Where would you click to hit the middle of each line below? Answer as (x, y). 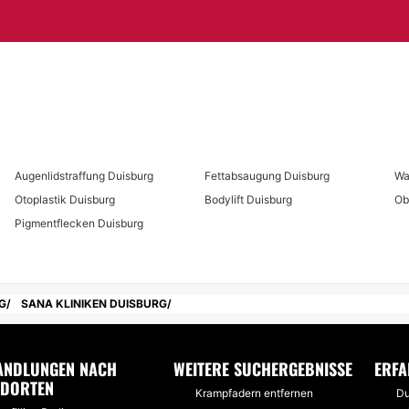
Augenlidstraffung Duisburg (84, 176)
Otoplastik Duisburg (65, 199)
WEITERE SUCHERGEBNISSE (262, 369)
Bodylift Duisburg (248, 199)
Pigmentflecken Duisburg (79, 223)
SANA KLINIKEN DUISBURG (94, 304)
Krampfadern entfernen (254, 393)
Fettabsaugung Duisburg (267, 176)
